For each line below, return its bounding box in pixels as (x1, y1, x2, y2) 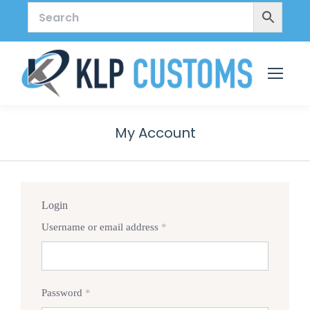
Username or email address (42, 221, 161, 233)
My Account (114, 123, 196, 143)
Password (42, 287, 85, 299)
